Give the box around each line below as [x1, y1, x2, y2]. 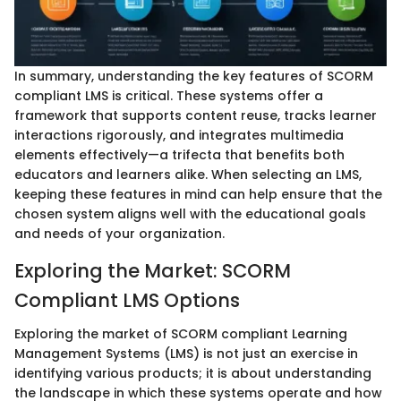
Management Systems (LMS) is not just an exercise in [14, 345, 358, 363]
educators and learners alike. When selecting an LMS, [14, 165, 362, 183]
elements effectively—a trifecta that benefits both [14, 145, 345, 164]
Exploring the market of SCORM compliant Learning [14, 325, 347, 344]
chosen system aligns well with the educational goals [14, 204, 366, 223]
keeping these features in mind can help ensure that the [14, 184, 382, 203]
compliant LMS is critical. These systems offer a [14, 86, 323, 105]
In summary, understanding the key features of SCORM [14, 66, 373, 85]
